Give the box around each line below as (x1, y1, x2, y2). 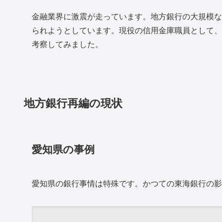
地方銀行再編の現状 (24, 95, 122, 111)
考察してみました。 (32, 38, 103, 50)
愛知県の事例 (32, 141, 95, 156)
